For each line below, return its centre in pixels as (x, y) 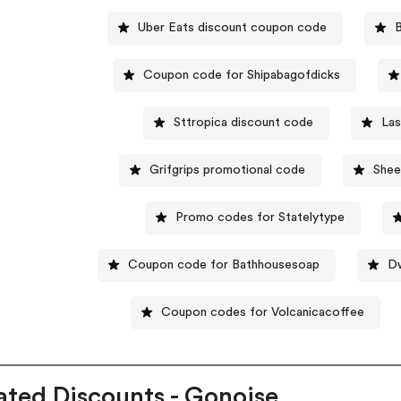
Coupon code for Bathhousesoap (223, 264)
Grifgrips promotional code (227, 170)
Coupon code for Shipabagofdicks (241, 75)
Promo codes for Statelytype (260, 217)
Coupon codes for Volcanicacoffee (263, 312)
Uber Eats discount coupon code (232, 27)
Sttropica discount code (243, 122)
